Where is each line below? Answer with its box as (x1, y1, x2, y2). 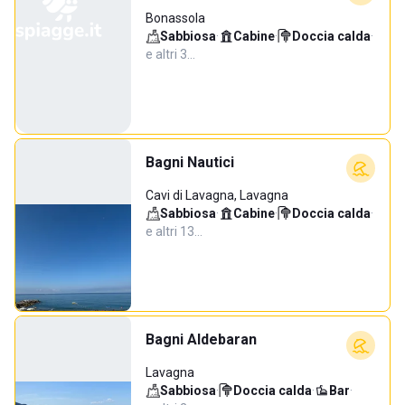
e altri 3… (146, 47, 195, 61)
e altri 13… (146, 224, 202, 239)
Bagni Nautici (146, 154, 234, 171)
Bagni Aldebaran (146, 331, 257, 348)
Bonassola (146, 11, 205, 25)
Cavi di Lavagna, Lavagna (146, 188, 288, 202)
